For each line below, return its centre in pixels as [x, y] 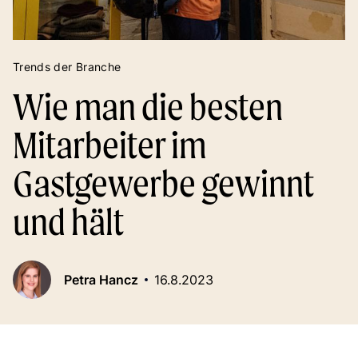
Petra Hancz [101, 279]
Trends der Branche [67, 66]
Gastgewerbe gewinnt [163, 183]
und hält [68, 222]
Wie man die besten [148, 107]
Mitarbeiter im [109, 145]
